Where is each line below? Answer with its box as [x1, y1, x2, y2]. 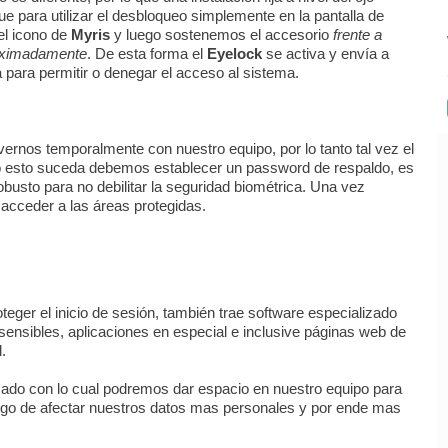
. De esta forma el [87, 45, 207, 63]
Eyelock [207, 45, 262, 63]
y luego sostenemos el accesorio [110, 26, 333, 44]
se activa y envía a [262, 45, 389, 63]
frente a [333, 26, 382, 44]
